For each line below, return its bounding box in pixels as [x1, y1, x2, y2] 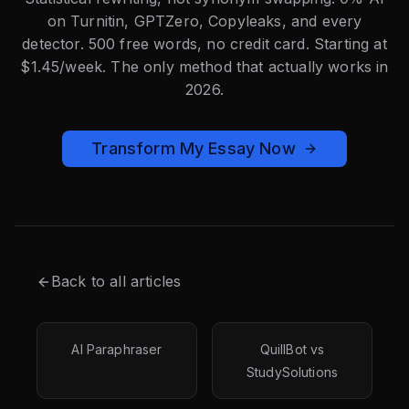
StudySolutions [246, 364, 339, 380]
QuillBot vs [259, 341, 325, 357]
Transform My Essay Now [91, 139, 296, 158]
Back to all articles [51, 272, 182, 290]
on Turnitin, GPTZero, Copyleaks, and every [47, 12, 362, 30]
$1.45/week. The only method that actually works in [20, 58, 389, 76]
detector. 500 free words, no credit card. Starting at [22, 35, 387, 53]
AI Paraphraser [71, 341, 163, 357]
